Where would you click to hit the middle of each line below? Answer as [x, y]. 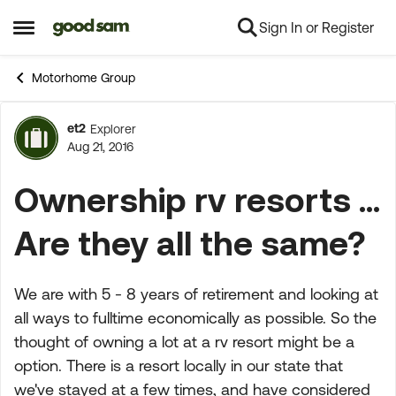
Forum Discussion [169, 148]
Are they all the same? [190, 243]
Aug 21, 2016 [100, 147]
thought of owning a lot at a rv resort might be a [184, 342]
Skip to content [113, 28]
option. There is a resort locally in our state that [179, 366]
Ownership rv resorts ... [197, 199]
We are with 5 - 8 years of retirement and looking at [196, 294]
